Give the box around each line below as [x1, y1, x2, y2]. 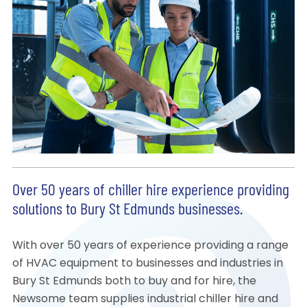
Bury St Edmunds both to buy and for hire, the [12, 276, 256, 288]
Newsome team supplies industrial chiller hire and [12, 294, 278, 306]
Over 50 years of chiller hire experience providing [12, 183, 289, 200]
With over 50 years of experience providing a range [12, 241, 288, 252]
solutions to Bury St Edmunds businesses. [12, 202, 243, 219]
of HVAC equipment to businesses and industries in [12, 258, 283, 270]
